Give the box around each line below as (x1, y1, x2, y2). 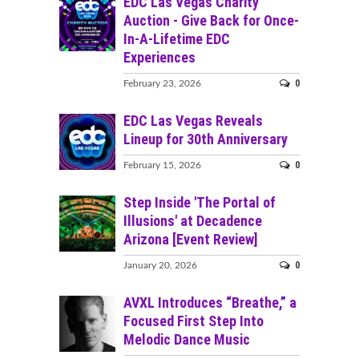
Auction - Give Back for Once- (123, 11, 299, 29)
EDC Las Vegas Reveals (123, 111, 263, 129)
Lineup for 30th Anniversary (123, 130, 288, 147)
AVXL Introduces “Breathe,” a (123, 293, 296, 311)
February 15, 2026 (123, 159, 201, 170)
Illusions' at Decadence (123, 212, 262, 229)
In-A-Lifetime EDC (123, 30, 230, 47)
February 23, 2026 (123, 78, 201, 88)
